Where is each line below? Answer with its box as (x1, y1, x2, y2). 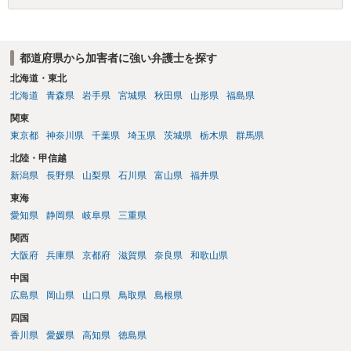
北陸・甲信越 (9, 153, 67, 165)
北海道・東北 (9, 73, 67, 85)
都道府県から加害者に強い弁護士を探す (19, 51, 217, 64)
